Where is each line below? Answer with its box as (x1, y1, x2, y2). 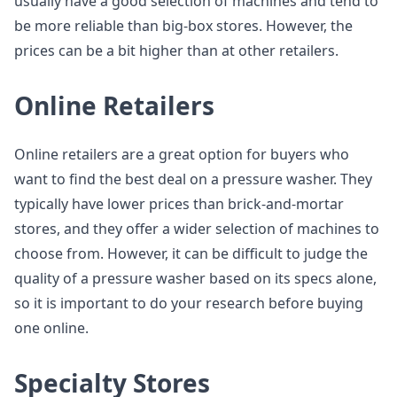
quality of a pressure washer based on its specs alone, (14, 269, 377, 288)
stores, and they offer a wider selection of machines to (14, 219, 379, 238)
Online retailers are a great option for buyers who (14, 144, 349, 164)
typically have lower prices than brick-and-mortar (14, 194, 344, 214)
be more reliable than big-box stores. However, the (14, 16, 353, 35)
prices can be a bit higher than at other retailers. (14, 41, 339, 60)
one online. (14, 318, 89, 338)
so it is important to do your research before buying (14, 293, 363, 313)
